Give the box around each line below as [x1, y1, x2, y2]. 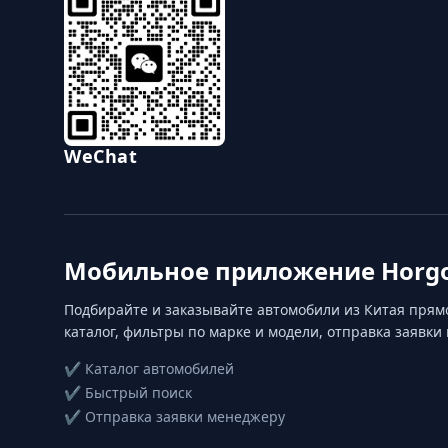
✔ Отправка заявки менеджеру [64, 407, 285, 426]
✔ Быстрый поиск [64, 383, 192, 402]
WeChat [64, 144, 137, 168]
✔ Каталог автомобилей [64, 359, 234, 378]
